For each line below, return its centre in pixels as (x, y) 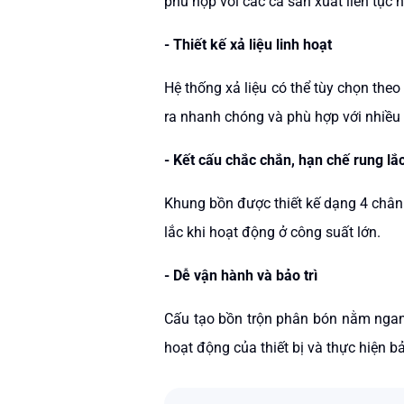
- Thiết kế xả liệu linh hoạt (248, 45)
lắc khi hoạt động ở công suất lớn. (272, 232)
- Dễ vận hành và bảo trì (241, 275)
